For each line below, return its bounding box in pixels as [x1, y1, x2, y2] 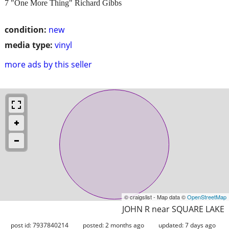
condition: [5, 24, 47, 35]
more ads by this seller [5, 58, 92, 70]
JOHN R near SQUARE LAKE [122, 203, 224, 215]
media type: [5, 39, 53, 51]
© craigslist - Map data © [124, 192, 187, 201]
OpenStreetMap [187, 192, 226, 201]
